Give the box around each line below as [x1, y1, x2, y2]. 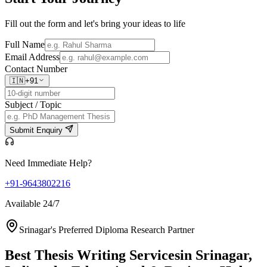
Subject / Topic [5, 100, 61, 110]
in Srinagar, [180, 247, 252, 263]
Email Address [5, 52, 60, 63]
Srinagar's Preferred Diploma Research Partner [19, 225, 194, 235]
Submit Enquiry [10, 126, 65, 135]
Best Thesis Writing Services [5, 247, 180, 263]
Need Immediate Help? [5, 158, 92, 169]
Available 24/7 [5, 198, 60, 209]
